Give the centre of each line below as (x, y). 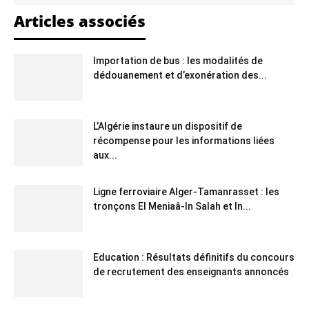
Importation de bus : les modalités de (178, 60)
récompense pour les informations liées (184, 140)
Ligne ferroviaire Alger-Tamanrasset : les (186, 191)
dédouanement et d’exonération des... (180, 75)
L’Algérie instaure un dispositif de (168, 126)
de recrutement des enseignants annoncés (191, 271)
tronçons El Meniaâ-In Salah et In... (172, 206)
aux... (105, 155)
